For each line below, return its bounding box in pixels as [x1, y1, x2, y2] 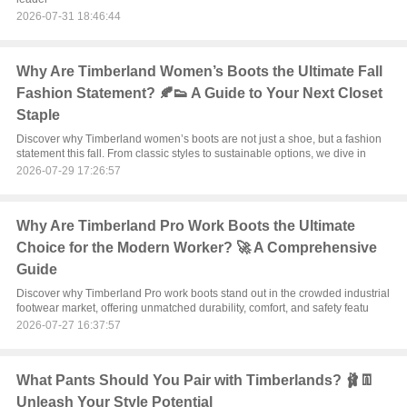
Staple [15, 107, 60, 123]
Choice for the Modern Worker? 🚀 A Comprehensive [15, 240, 377, 255]
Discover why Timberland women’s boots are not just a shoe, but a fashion [15, 133, 382, 145]
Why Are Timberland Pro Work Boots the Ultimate [15, 218, 355, 233]
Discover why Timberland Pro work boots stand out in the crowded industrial [15, 287, 390, 300]
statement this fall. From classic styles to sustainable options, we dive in [15, 147, 366, 160]
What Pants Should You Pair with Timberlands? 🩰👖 [15, 372, 374, 388]
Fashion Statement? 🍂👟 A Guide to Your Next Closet [15, 85, 382, 101]
